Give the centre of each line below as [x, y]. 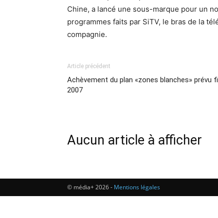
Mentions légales [137, 187]
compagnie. [87, 34]
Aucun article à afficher [135, 140]
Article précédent [89, 66]
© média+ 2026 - [91, 187]
